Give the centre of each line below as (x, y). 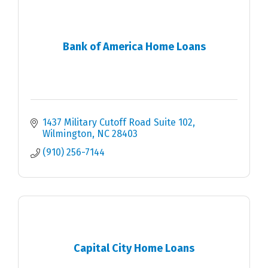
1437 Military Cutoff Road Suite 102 (118, 123)
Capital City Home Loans (134, 248)
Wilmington (67, 134)
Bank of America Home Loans (134, 46)
